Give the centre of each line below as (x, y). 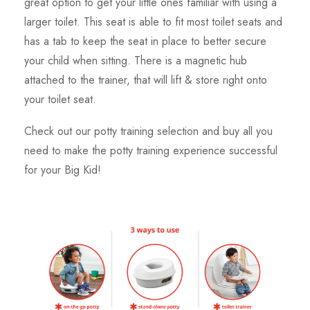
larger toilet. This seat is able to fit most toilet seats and (153, 22)
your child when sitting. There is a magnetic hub (136, 61)
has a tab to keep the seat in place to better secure (145, 42)
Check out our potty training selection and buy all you (148, 131)
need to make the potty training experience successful (151, 151)
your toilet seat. (60, 100)
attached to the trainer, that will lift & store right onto (146, 80)
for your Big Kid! (63, 170)
